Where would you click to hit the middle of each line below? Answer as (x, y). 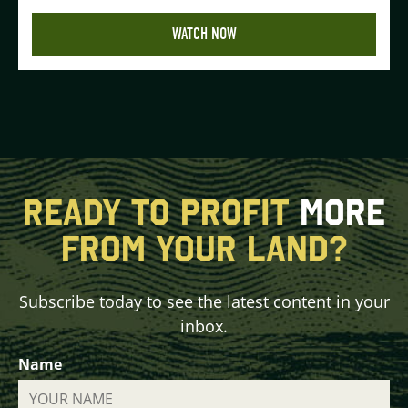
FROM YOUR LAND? (204, 248)
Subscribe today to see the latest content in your (204, 301)
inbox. (204, 326)
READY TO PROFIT (161, 212)
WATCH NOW (204, 34)
